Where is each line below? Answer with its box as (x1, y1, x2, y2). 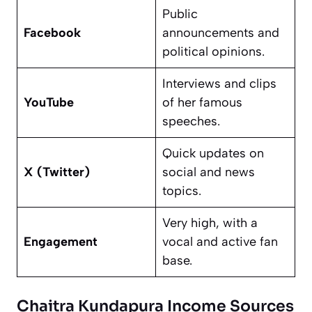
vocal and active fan (162, 233, 278, 249)
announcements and (162, 24, 279, 40)
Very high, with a (162, 214, 258, 231)
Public (162, 6, 198, 22)
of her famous (162, 94, 242, 110)
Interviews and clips (162, 75, 276, 91)
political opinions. (162, 43, 265, 59)
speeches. (162, 113, 220, 129)
